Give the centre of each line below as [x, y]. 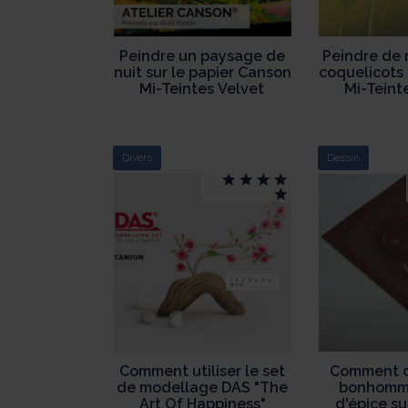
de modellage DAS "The [203, 387]
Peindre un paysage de [203, 56]
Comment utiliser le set [203, 371]
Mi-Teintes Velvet [203, 89]
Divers [137, 158]
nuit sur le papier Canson [202, 73]
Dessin [343, 158]
